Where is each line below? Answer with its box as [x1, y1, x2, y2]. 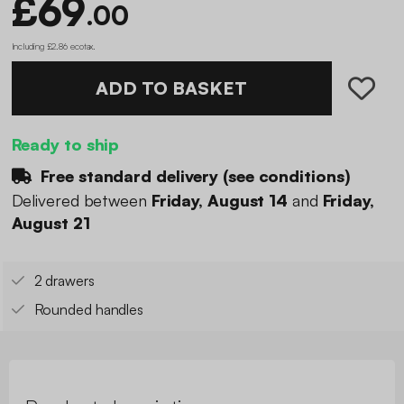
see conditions [227, 165, 344, 186]
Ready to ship [11, 133, 120, 154]
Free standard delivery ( [36, 165, 228, 186]
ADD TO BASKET [96, 76, 247, 99]
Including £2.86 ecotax [11, 40, 94, 51]
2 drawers [33, 271, 95, 290]
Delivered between [11, 190, 151, 211]
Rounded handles [33, 300, 143, 319]
